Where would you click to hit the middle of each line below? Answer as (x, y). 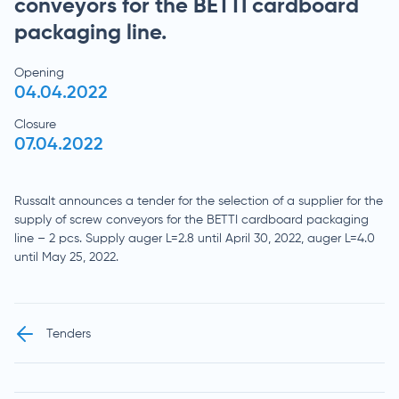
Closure (35, 125)
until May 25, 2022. (66, 257)
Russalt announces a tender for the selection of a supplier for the (199, 201)
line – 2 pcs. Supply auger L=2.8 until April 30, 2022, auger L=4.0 (195, 239)
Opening (39, 73)
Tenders (69, 334)
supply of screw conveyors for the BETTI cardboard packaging (191, 220)
